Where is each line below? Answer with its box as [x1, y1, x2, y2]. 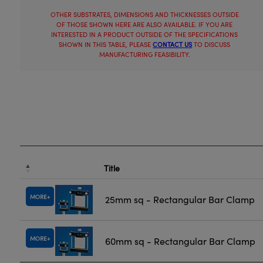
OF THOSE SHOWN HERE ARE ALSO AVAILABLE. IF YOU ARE [56, 20, 233, 29]
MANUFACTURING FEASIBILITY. [99, 50, 190, 59]
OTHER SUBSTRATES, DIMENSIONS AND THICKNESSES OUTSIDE [50, 10, 239, 19]
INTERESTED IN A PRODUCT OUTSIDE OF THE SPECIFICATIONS [51, 30, 238, 39]
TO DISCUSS [192, 40, 231, 49]
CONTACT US [153, 40, 193, 49]
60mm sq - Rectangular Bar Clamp [104, 235, 255, 247]
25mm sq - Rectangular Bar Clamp [104, 193, 255, 205]
